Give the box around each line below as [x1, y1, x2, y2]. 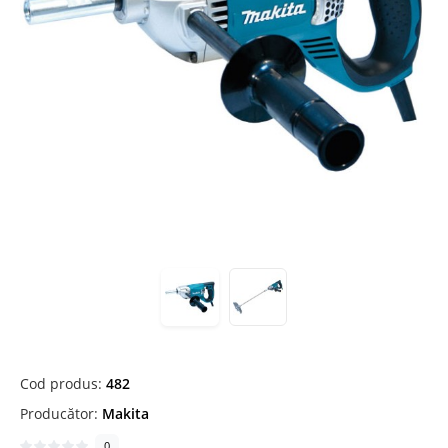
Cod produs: [20, 374, 106, 393]
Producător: [20, 404, 102, 423]
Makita [102, 404, 149, 423]
